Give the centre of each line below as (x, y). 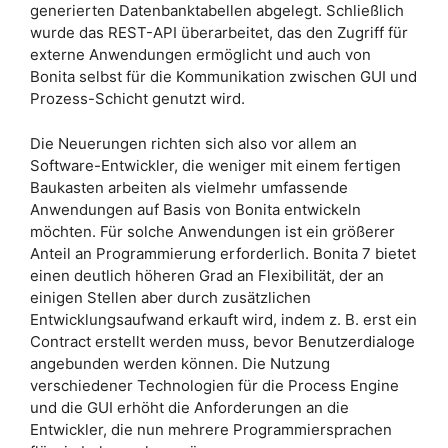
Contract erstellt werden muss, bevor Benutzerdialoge (222, 341)
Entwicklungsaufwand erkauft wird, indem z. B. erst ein (223, 319)
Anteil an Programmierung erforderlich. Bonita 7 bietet (223, 253)
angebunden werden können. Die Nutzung (180, 363)
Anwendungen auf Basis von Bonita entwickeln (195, 209)
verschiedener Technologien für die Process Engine (214, 385)
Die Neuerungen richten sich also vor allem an (193, 143)
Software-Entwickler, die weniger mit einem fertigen (215, 165)
